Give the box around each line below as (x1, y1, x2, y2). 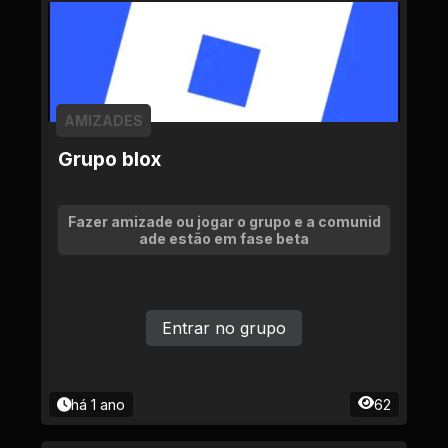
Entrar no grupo (162, 318, 286, 338)
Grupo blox (58, 147, 161, 171)
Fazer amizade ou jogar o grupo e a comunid (67, 213, 381, 230)
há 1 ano (71, 396, 125, 413)
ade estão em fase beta (139, 230, 309, 247)
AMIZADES (64, 112, 143, 129)
